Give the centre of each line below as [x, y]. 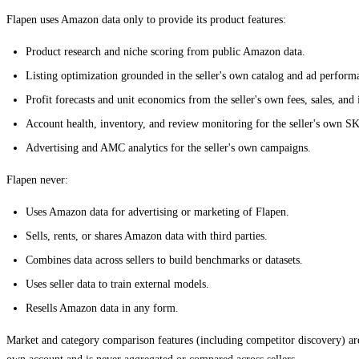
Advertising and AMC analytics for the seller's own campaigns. [168, 147]
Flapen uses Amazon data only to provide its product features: [146, 19]
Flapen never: [37, 179]
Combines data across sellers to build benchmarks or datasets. [164, 260]
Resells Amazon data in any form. [102, 308]
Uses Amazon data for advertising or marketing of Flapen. [157, 212]
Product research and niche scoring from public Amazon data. [165, 51]
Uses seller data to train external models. [117, 284]
